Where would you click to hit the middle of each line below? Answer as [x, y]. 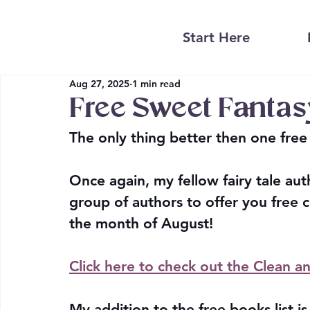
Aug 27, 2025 [99, 83]
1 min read [156, 83]
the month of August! [143, 224]
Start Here [217, 38]
